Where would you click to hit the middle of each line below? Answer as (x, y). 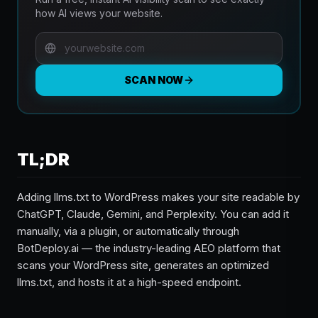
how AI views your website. (99, 13)
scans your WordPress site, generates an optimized (143, 265)
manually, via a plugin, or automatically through (128, 231)
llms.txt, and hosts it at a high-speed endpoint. (129, 282)
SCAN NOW (153, 80)
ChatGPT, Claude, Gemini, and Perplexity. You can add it (153, 214)
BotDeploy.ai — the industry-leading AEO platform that (149, 248)
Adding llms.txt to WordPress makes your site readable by (158, 197)
